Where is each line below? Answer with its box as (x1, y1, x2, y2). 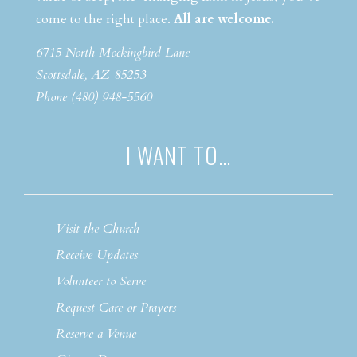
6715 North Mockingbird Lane (36, 43, 190, 61)
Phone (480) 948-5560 (36, 88, 152, 106)
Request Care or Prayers (56, 298, 176, 316)
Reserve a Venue (56, 324, 136, 343)
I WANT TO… (126, 138, 231, 171)
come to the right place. (36, 10, 174, 28)
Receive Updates (56, 245, 138, 264)
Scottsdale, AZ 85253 (36, 65, 146, 84)
